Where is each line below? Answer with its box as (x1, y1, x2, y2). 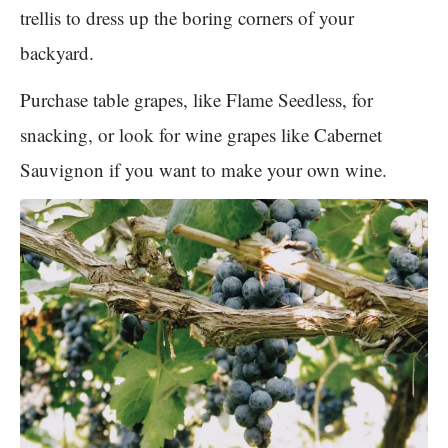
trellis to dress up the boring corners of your (20, 5, 354, 31)
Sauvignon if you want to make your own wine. (20, 157, 393, 183)
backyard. (20, 40, 100, 66)
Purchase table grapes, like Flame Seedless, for (20, 87, 373, 113)
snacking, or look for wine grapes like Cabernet (20, 122, 382, 148)
